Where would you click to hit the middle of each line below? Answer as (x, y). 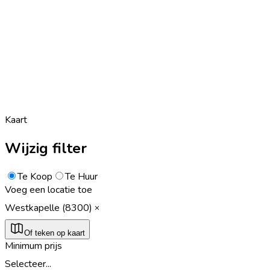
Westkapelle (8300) (49, 208)
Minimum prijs (33, 246)
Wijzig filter (46, 148)
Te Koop (35, 176)
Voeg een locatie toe (49, 190)
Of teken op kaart (55, 233)
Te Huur (81, 176)
